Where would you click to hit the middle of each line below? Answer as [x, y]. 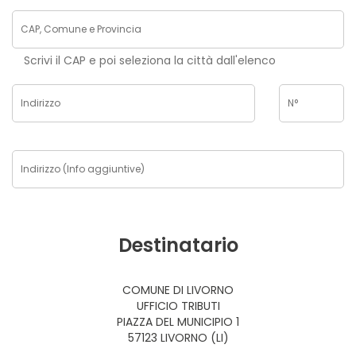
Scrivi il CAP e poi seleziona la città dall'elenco [150, 60]
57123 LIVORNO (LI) [178, 338]
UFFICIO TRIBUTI [178, 306]
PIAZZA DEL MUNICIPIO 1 [178, 322]
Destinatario [178, 245]
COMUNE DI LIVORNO [178, 290]
